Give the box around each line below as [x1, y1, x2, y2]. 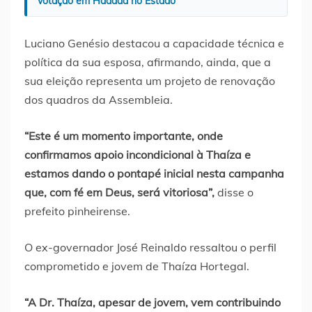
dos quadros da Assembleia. [24, 92, 173, 107]
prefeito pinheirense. [24, 203, 130, 218]
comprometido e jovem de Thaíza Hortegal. [24, 258, 249, 273]
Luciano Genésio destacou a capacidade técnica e [24, 36, 284, 50]
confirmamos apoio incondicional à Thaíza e [24, 147, 251, 162]
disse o [214, 185, 253, 199]
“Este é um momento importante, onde [24, 128, 223, 143]
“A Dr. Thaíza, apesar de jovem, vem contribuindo [24, 295, 281, 309]
